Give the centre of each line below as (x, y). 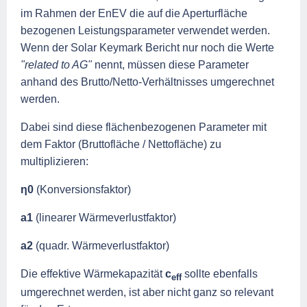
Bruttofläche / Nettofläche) (146, 144)
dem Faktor (49, 144)
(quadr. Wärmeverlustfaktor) (101, 245)
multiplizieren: (54, 161)
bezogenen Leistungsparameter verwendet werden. (145, 30)
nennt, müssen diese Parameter (172, 64)
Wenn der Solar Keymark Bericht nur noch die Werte (147, 47)
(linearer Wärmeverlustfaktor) (105, 217)
